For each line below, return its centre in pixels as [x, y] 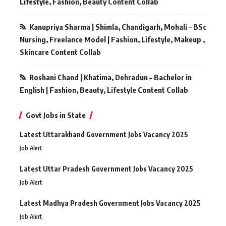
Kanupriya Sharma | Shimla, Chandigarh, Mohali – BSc [118, 27]
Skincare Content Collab [60, 52]
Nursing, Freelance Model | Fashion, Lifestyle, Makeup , [112, 40]
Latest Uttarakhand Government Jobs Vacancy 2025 [104, 135]
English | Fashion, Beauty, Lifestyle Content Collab [104, 90]
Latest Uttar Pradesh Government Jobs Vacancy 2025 [106, 169]
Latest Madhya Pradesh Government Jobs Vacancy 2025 [110, 203]
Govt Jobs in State [56, 115]
